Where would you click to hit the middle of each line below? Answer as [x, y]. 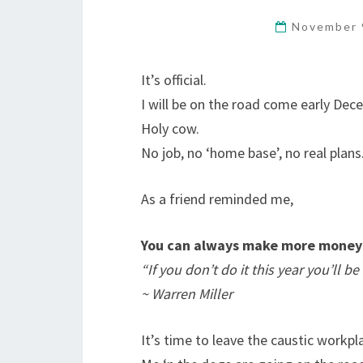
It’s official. [174, 80]
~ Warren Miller [187, 294]
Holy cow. [170, 128]
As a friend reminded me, [217, 199]
